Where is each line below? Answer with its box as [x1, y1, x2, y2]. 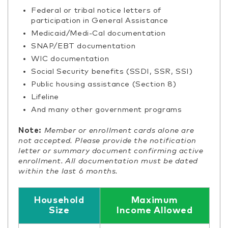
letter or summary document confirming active [18, 147, 204, 155]
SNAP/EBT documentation [31, 42, 136, 50]
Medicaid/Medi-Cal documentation [31, 29, 166, 37]
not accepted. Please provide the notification [18, 136, 197, 145]
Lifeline [31, 93, 59, 101]
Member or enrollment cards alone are [44, 126, 194, 134]
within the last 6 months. [18, 167, 119, 175]
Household [34, 195, 84, 205]
